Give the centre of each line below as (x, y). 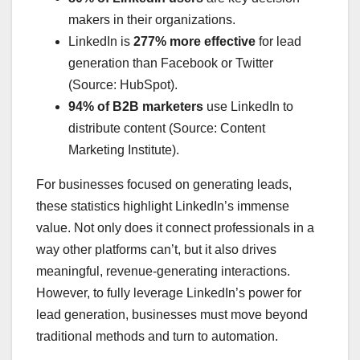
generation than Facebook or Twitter (171, 63)
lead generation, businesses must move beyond (172, 314)
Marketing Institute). (124, 149)
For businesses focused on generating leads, (164, 184)
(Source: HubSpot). (123, 84)
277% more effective (194, 41)
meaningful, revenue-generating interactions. (163, 271)
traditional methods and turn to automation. (157, 336)
